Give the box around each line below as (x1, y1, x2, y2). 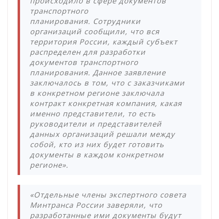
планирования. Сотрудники (30, 16, 141, 26)
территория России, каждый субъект (30, 37, 177, 47)
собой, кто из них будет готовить (30, 139, 164, 150)
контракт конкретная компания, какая (30, 98, 182, 109)
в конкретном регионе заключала (30, 88, 164, 98)
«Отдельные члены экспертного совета (30, 190, 186, 200)
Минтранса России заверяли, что (30, 200, 162, 210)
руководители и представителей (30, 119, 162, 129)
